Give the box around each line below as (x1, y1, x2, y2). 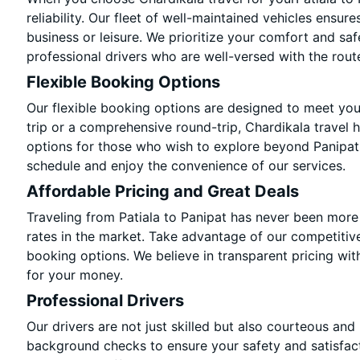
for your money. (27, 267, 124, 283)
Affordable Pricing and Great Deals (27, 182, 300, 201)
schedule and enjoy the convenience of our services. (27, 157, 346, 174)
